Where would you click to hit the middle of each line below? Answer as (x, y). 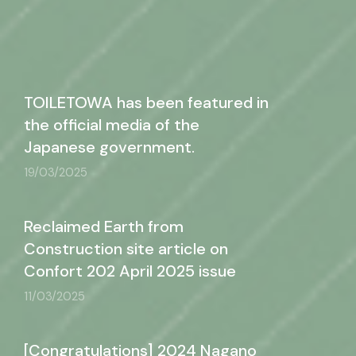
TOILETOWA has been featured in (146, 103)
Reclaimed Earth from (104, 226)
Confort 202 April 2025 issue (132, 271)
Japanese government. (109, 147)
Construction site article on (126, 249)
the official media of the (112, 125)
